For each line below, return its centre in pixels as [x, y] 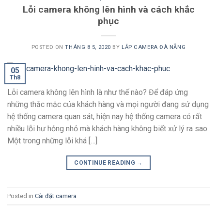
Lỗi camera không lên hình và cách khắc [108, 9]
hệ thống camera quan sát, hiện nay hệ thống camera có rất [105, 117]
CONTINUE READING [106, 163]
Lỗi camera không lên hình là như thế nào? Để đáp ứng [98, 93]
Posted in [21, 196]
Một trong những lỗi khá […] [52, 141]
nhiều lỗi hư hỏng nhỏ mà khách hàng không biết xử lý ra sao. [108, 129]
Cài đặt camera [56, 196]
